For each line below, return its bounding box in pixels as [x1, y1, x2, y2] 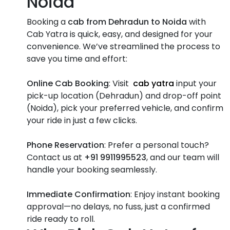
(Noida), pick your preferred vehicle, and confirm [27, 102, 223, 114]
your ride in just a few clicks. [27, 114, 137, 126]
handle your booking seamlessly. [27, 163, 157, 176]
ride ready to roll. [27, 213, 95, 225]
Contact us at [27, 151, 84, 163]
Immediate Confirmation [27, 188, 130, 200]
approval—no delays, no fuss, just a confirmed [27, 200, 210, 213]
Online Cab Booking [27, 77, 109, 89]
